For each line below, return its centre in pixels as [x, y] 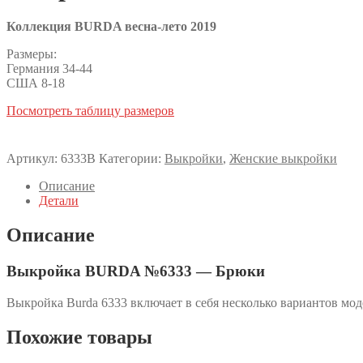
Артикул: [34, 159]
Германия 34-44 [49, 69]
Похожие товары [79, 337]
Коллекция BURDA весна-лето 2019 [111, 27]
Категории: [132, 159]
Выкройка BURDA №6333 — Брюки [136, 271]
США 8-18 [36, 83]
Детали [59, 201]
